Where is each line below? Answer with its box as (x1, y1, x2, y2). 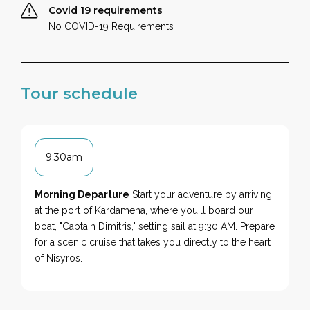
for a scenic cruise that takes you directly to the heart (35, 236, 271, 248)
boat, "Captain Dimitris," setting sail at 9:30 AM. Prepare (35, 220, 275, 232)
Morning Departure (35, 188, 130, 200)
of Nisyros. (35, 252, 83, 264)
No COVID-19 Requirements (48, 20, 174, 32)
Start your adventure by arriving (129, 188, 273, 200)
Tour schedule (21, 83, 138, 103)
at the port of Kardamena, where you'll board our (35, 204, 254, 216)
